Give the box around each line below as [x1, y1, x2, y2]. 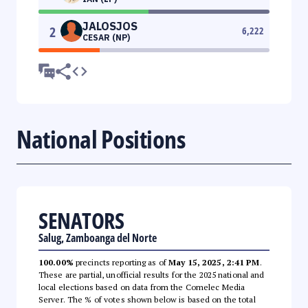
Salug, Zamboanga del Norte [38, 230, 157, 245]
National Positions [16, 122, 185, 156]
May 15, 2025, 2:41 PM [168, 256, 260, 267]
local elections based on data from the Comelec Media [38, 281, 245, 292]
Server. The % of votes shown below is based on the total [38, 294, 256, 305]
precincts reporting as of [73, 256, 169, 267]
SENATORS [38, 205, 124, 235]
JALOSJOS [82, 19, 137, 33]
